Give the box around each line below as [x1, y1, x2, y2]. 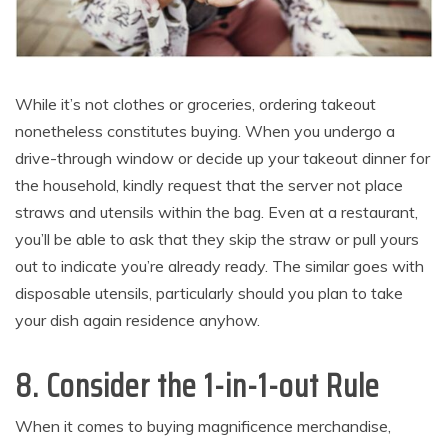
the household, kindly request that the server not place [15, 175, 403, 196]
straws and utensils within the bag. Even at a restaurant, [15, 202, 418, 223]
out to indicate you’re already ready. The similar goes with [15, 256, 424, 277]
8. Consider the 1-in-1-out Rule [15, 361, 380, 412]
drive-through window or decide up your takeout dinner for [15, 148, 430, 169]
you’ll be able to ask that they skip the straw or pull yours [15, 229, 419, 250]
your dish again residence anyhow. [15, 310, 260, 331]
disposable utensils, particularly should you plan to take [15, 283, 403, 304]
